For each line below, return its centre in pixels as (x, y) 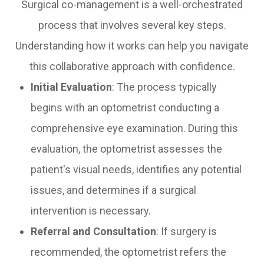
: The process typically (165, 87)
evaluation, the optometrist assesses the (127, 149)
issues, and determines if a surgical (114, 190)
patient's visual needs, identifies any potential (136, 170)
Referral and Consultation (94, 232)
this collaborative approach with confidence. (132, 67)
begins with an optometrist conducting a (125, 108)
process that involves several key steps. (132, 25)
